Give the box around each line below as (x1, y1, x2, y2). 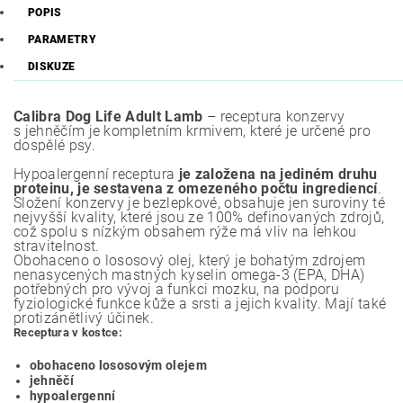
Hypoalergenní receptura (13, 165, 175, 183)
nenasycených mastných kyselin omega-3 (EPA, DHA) (13, 265, 365, 283)
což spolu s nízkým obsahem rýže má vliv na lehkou (13, 222, 357, 240)
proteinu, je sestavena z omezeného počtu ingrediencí (13, 179, 378, 197)
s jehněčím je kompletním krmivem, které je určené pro (13, 121, 371, 139)
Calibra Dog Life (13, 107, 126, 125)
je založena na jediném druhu (175, 165, 378, 183)
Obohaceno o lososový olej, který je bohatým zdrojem (13, 251, 366, 269)
